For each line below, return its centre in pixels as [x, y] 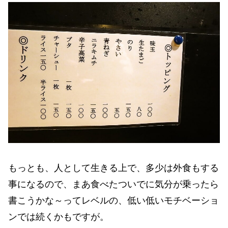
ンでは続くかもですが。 [59, 217]
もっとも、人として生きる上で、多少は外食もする [113, 168]
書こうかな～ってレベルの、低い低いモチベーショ [113, 200]
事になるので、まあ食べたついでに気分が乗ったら [113, 184]
